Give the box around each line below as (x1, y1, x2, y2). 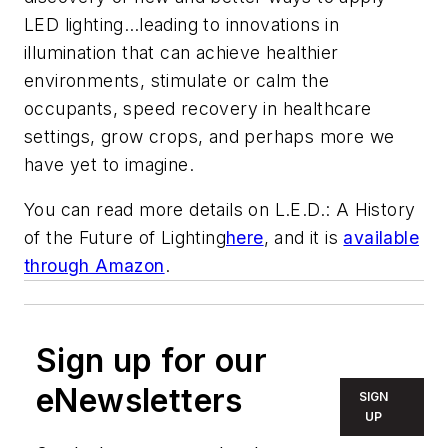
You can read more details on (24, 199, 275, 221)
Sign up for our (36, 341, 267, 381)
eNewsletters (36, 381, 243, 421)
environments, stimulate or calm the (24, 69, 329, 91)
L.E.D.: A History (274, 199, 416, 221)
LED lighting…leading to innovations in (24, 13, 340, 35)
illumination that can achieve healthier (24, 41, 339, 63)
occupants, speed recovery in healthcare (24, 97, 372, 119)
